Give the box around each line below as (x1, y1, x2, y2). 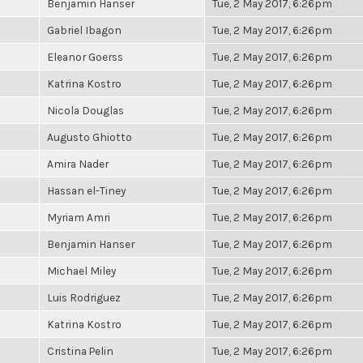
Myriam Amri (47, 211, 110, 224)
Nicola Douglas (47, 104, 124, 117)
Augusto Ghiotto (47, 130, 132, 143)
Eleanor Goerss (47, 50, 123, 63)
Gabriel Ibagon (47, 23, 122, 36)
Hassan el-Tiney (47, 184, 126, 197)
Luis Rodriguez (47, 291, 121, 304)
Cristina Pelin (47, 344, 113, 357)
